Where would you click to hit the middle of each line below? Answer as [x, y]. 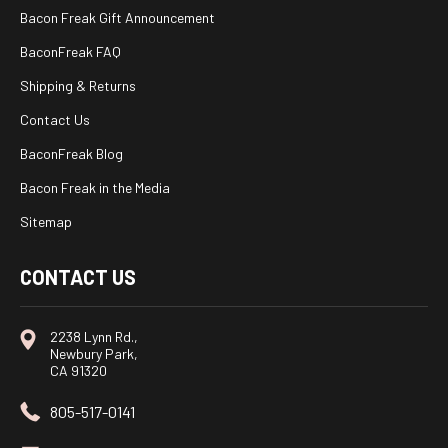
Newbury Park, [94, 354]
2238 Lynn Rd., [94, 337]
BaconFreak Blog [71, 154]
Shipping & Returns [78, 86]
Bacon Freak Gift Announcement [117, 18]
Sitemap [46, 222]
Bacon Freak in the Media [95, 188]
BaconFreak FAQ [70, 52]
